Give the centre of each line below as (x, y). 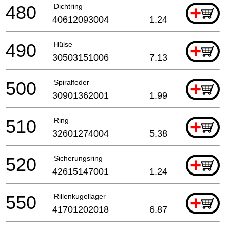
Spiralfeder (72, 82)
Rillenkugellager (80, 196)
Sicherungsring (78, 158)
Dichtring (68, 6)
